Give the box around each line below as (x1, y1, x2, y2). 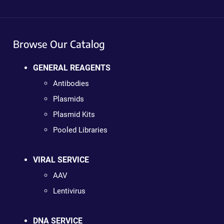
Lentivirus (52, 186, 85, 196)
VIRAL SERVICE (32, 155, 89, 165)
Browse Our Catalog (12, 37, 105, 50)
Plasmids (52, 94, 84, 104)
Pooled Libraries (52, 125, 107, 135)
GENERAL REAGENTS (32, 63, 110, 73)
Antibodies (52, 79, 89, 88)
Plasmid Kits (52, 110, 95, 119)
